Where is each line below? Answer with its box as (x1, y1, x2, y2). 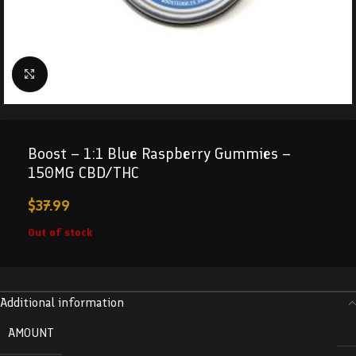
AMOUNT (8, 325, 54, 340)
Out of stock (28, 226, 92, 239)
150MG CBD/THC (28, 163, 139, 182)
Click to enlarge (47, 68, 122, 80)
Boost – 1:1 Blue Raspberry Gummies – (28, 144, 291, 163)
